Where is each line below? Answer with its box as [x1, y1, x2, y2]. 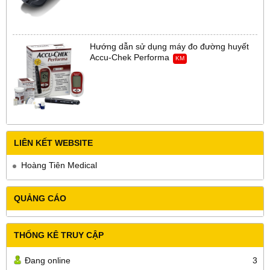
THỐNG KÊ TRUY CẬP [14, 230, 104, 240]
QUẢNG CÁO [14, 193, 66, 204]
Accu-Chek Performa [90, 52, 169, 63]
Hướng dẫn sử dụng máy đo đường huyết [90, 42, 249, 52]
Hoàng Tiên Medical [21, 160, 97, 171]
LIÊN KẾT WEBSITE [14, 138, 93, 148]
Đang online [25, 256, 71, 266]
